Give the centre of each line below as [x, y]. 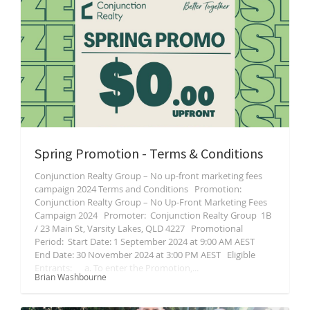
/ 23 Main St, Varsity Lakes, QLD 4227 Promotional [139, 228]
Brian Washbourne [71, 277]
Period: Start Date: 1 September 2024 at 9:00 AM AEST [147, 241]
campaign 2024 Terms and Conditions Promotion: [140, 189]
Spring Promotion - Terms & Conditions [149, 153]
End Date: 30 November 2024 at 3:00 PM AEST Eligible [145, 255]
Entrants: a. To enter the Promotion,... [117, 268]
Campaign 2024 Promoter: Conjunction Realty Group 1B [153, 215]
